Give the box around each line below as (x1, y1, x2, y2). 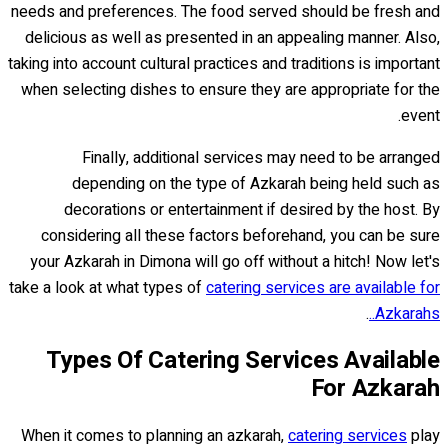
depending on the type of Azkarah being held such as (72, 172, 440, 197)
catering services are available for (206, 276, 440, 301)
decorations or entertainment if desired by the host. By (64, 198, 440, 223)
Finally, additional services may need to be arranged (82, 146, 440, 171)
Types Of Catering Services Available (45, 342, 440, 378)
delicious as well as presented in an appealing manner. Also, (25, 26, 440, 51)
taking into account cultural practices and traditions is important (8, 52, 440, 77)
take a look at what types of (9, 276, 206, 301)
